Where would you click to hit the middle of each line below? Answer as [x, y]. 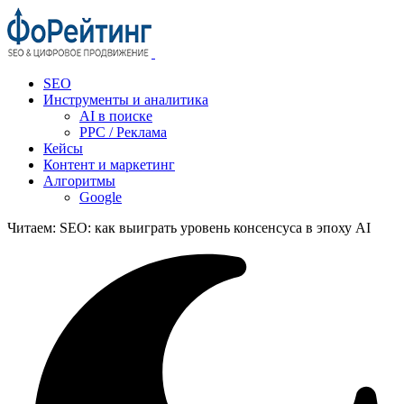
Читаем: [32, 228]
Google [101, 197]
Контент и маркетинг [109, 165]
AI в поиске [116, 116]
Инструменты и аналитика [126, 100]
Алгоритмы [79, 181]
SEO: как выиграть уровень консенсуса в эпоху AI [215, 228]
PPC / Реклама [123, 132]
